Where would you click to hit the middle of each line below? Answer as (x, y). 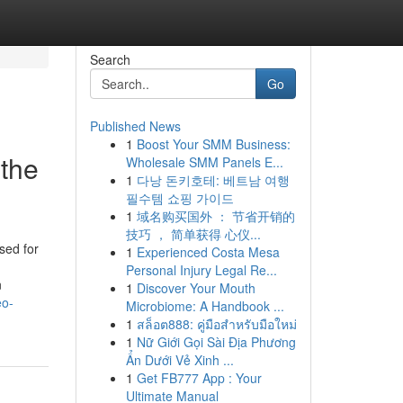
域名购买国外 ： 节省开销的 (215, 216)
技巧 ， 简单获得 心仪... (193, 234)
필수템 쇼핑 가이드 (179, 198)
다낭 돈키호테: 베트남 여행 (213, 180)
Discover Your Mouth (196, 288)
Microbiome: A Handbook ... (205, 306)
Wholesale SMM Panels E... (204, 162)
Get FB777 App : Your (199, 378)
